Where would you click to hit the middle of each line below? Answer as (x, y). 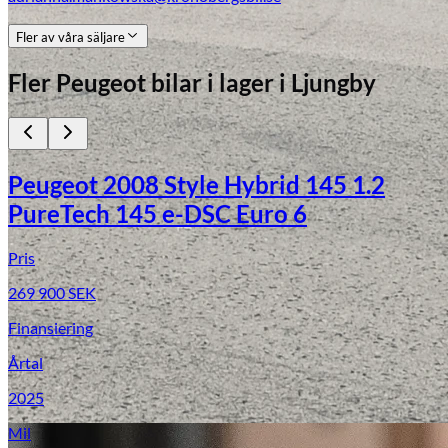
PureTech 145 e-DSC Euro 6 (157, 213)
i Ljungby (325, 82)
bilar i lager (210, 82)
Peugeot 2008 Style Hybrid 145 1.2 (196, 184)
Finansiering (50, 327)
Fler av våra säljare (70, 37)
